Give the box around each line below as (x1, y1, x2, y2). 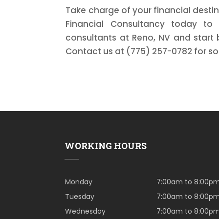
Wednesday (65, 206, 106, 217)
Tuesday (65, 192, 94, 202)
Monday (65, 177, 92, 187)
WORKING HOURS (65, 140, 147, 152)
